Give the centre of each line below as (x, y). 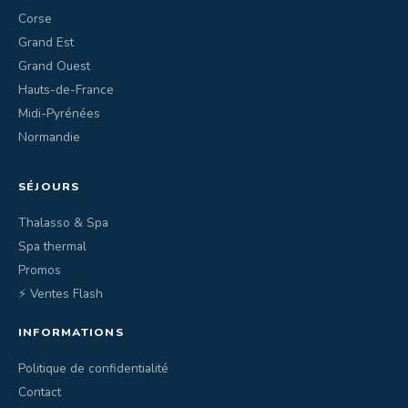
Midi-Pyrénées (59, 113)
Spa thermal (52, 246)
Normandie (49, 137)
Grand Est (46, 42)
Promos (40, 270)
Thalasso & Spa (63, 223)
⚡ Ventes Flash (61, 294)
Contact (40, 392)
